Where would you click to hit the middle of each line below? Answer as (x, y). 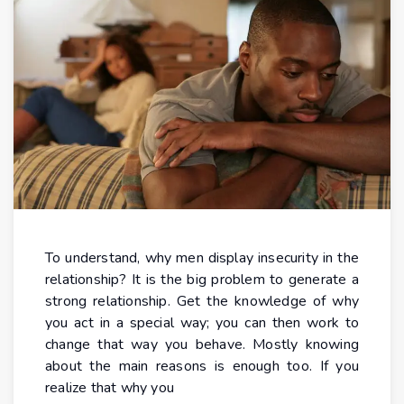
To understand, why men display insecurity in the (202, 258)
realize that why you (110, 388)
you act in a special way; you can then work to (202, 323)
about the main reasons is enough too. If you (202, 367)
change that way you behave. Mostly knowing (202, 345)
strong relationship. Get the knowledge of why (202, 302)
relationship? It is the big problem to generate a (202, 280)
